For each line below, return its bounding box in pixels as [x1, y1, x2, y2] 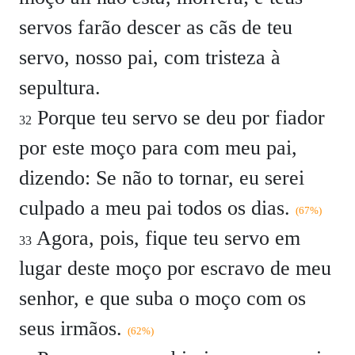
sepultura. [19, 76, 101, 99]
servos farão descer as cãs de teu [19, 16, 292, 39]
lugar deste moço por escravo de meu [19, 257, 331, 280]
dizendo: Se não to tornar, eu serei [19, 166, 304, 189]
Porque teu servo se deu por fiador [32, 106, 325, 129]
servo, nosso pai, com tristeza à [19, 46, 281, 69]
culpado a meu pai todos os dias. [19, 197, 296, 219]
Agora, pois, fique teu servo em [32, 227, 300, 250]
